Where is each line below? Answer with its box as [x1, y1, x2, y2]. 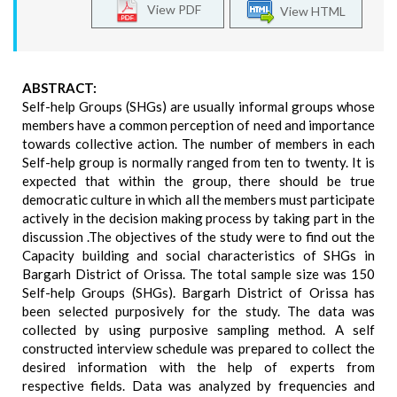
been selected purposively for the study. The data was [22, 303, 375, 319]
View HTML [275, 3, 346, 19]
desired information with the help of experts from [22, 359, 375, 375]
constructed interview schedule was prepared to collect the [22, 340, 375, 356]
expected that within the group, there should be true [22, 173, 375, 189]
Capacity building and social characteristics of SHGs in [22, 247, 375, 263]
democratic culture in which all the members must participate [22, 191, 375, 207]
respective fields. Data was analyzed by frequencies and [22, 378, 375, 393]
